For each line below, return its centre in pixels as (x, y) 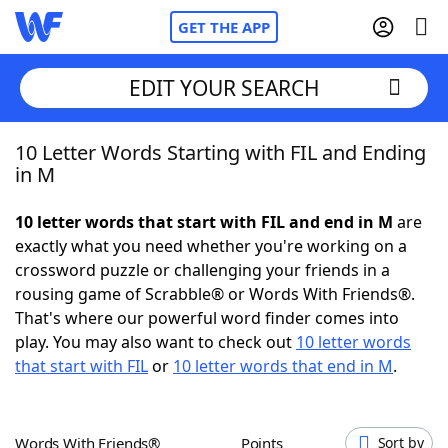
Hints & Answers (270, 370)
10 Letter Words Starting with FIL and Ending (220, 152)
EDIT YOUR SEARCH (224, 87)
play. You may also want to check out (155, 342)
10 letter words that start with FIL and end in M (204, 222)
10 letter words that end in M (283, 366)
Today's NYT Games (131, 370)
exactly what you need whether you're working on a (211, 246)
